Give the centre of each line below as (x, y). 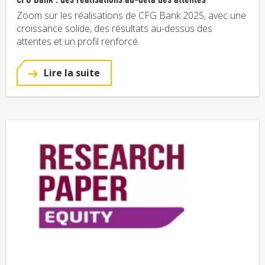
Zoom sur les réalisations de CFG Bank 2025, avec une (131, 16)
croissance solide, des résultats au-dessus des (114, 29)
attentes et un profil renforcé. (78, 42)
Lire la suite (71, 73)
